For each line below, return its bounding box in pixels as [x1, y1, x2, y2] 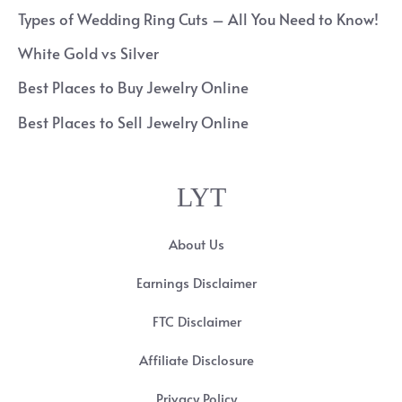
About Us [169, 234, 224, 253]
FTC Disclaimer [152, 311, 241, 330]
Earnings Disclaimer [136, 273, 257, 292]
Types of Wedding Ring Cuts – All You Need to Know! [18, 7, 379, 30]
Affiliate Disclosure [139, 350, 254, 369]
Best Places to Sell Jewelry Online [18, 110, 249, 133]
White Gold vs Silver [18, 42, 159, 65]
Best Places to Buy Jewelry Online [18, 76, 249, 99]
